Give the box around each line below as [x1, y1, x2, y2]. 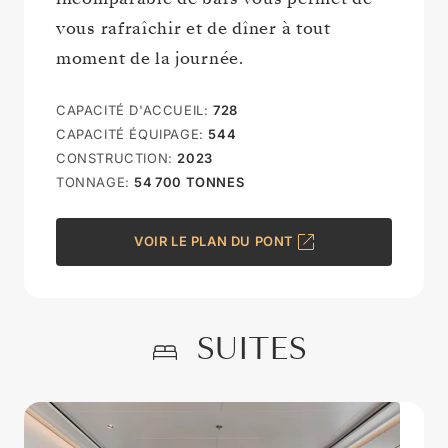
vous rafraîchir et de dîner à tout [56, 16, 331, 40]
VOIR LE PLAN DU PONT [134, 233, 294, 250]
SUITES [197, 329, 307, 369]
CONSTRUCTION [56, 149, 169, 166]
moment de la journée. [56, 46, 244, 70]
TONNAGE [56, 173, 126, 190]
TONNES [185, 173, 245, 190]
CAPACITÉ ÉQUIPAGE [56, 125, 200, 142]
